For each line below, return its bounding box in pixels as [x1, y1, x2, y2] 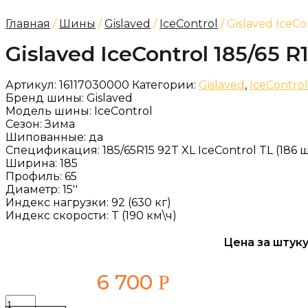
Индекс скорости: [5, 209, 111, 222]
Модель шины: [5, 104, 94, 118]
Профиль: [5, 170, 65, 183]
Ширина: [5, 157, 60, 170]
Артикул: [5, 78, 59, 91]
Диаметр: [5, 183, 63, 196]
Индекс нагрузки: [5, 196, 111, 209]
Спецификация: [5, 144, 102, 157]
